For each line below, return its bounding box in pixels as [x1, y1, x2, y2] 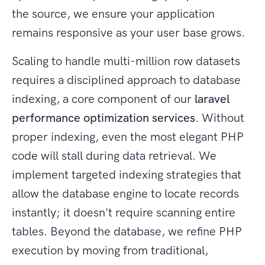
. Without [195, 111, 244, 125]
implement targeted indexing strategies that [12, 167, 241, 182]
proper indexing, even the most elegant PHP [12, 130, 244, 144]
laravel [195, 92, 230, 106]
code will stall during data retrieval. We [12, 148, 216, 163]
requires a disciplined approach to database [12, 73, 241, 88]
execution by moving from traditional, [12, 243, 208, 258]
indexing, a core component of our [12, 92, 195, 106]
